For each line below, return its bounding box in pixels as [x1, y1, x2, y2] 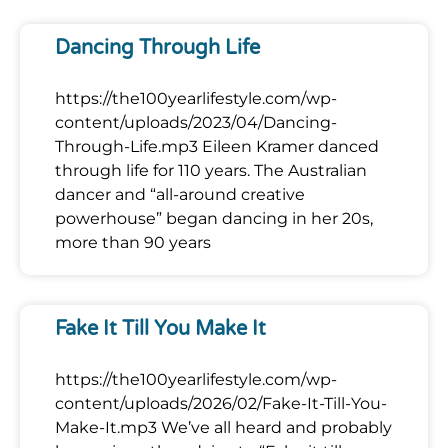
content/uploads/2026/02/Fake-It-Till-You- [55, 393, 387, 413]
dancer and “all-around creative [55, 184, 305, 204]
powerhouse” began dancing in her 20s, [55, 208, 373, 228]
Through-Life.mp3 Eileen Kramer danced [55, 136, 379, 156]
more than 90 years [55, 232, 211, 252]
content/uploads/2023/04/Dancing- [55, 112, 337, 132]
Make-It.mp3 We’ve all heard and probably [55, 417, 392, 437]
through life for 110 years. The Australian [55, 160, 367, 180]
